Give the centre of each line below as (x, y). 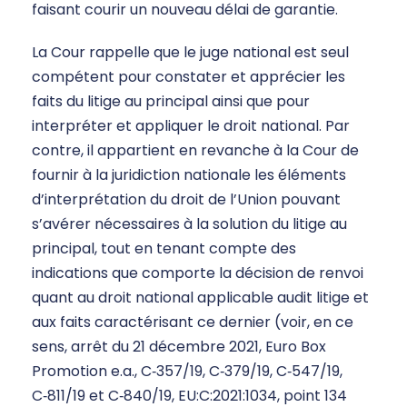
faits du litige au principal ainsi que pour (171, 102)
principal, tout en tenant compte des (164, 249)
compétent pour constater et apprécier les (189, 77)
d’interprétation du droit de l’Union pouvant (186, 200)
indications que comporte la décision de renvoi (198, 273)
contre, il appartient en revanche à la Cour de (195, 151)
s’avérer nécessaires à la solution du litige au (189, 224)
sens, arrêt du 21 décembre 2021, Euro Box (179, 347)
